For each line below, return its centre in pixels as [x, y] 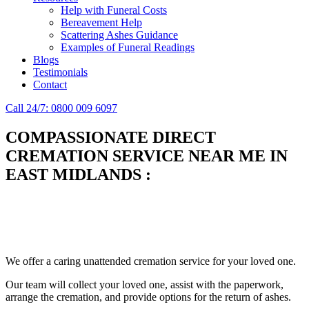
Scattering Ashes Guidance [119, 35]
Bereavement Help [101, 22]
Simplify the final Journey [102, 208]
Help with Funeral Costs [114, 10]
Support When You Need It [65, 238]
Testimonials [60, 72]
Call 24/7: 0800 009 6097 [61, 108]
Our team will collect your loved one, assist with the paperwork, [144, 285]
